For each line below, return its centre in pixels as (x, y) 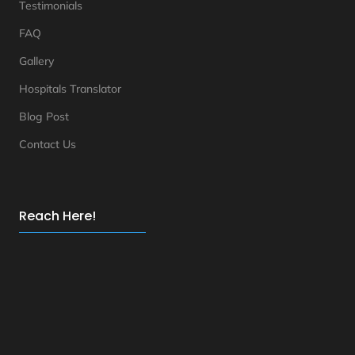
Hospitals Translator (71, 88)
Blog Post (44, 116)
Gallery (37, 61)
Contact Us (48, 144)
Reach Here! (58, 216)
